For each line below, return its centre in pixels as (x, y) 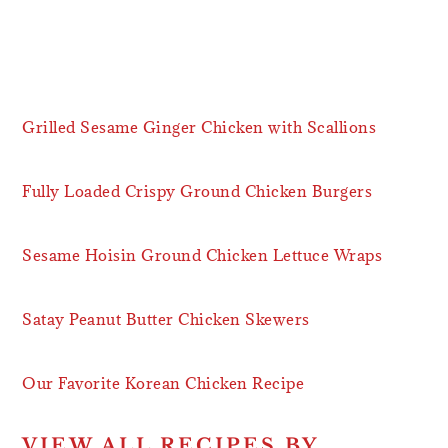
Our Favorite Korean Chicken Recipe (163, 382)
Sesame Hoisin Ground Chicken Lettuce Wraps (202, 254)
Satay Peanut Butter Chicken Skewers (166, 318)
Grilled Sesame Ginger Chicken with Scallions (199, 126)
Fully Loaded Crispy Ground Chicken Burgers (197, 190)
